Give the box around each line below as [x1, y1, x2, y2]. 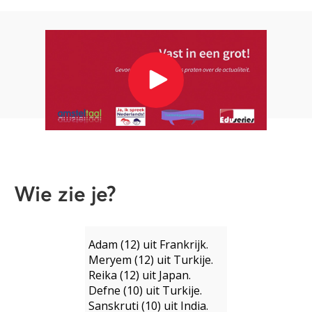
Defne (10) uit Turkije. [88, 282, 202, 298]
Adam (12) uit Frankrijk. [88, 236, 208, 252]
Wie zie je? [14, 184, 116, 205]
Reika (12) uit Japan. [88, 267, 191, 283]
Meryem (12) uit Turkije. [88, 251, 213, 267]
